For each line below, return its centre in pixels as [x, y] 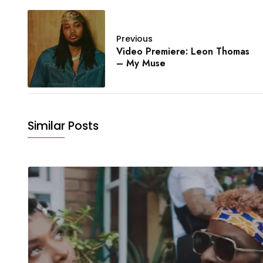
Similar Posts [63, 126]
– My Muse [141, 63]
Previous [134, 39]
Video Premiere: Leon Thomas [183, 52]
